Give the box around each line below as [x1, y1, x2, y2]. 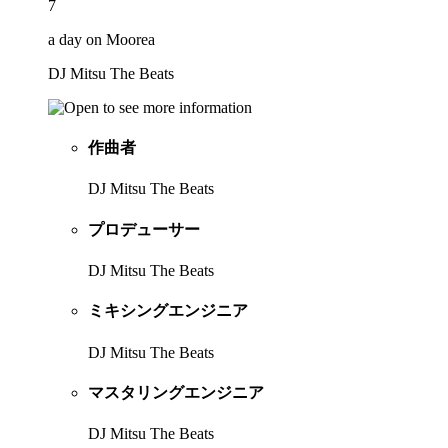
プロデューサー [88, 220, 200, 238]
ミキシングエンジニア [88, 302, 248, 320]
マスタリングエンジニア [88, 383, 264, 401]
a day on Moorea [48, 30, 155, 48]
